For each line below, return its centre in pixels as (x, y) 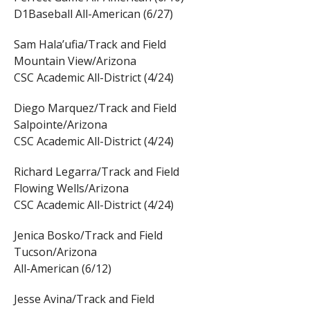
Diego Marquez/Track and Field (95, 108)
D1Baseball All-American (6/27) (93, 14)
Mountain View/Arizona (75, 61)
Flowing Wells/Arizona (71, 189)
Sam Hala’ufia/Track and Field (90, 45)
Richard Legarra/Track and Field (96, 172)
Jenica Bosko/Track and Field (88, 236)
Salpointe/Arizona (60, 125)
